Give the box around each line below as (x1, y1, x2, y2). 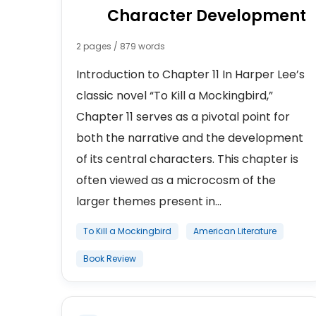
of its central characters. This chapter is (76, 151, 298, 167)
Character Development (107, 5, 306, 27)
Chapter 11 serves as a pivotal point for (76, 109, 290, 125)
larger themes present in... (76, 193, 221, 209)
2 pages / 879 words (76, 40, 165, 52)
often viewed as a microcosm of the (76, 172, 276, 188)
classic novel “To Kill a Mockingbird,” (76, 87, 273, 104)
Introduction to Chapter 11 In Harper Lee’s (76, 66, 305, 83)
